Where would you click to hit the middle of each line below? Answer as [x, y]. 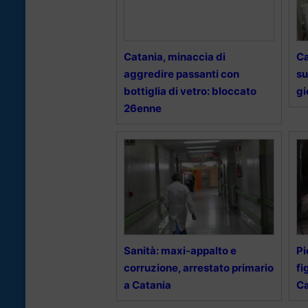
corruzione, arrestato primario [199, 268]
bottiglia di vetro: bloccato [190, 91]
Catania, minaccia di [175, 57]
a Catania [147, 285]
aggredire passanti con [181, 74]
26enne [143, 109]
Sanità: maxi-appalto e [180, 251]
